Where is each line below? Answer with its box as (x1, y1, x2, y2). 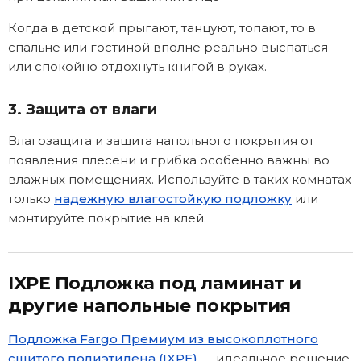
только (8, 190, 54, 206)
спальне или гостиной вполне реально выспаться (8, 39, 328, 55)
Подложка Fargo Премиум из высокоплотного (8, 330, 318, 346)
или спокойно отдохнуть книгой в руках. (8, 58, 267, 74)
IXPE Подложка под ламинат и (8, 272, 301, 294)
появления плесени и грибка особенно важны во (8, 151, 330, 168)
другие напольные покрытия (8, 294, 291, 317)
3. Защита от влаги (8, 100, 157, 118)
